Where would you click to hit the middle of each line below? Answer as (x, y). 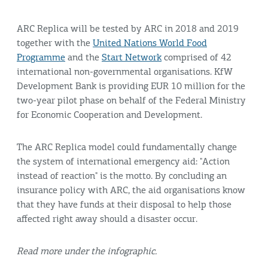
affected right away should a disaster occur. (107, 220)
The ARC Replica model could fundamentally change (127, 148)
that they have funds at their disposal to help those (124, 205)
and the (83, 58)
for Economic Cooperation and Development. (109, 116)
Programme (41, 58)
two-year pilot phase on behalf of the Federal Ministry (131, 101)
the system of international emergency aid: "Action (123, 162)
